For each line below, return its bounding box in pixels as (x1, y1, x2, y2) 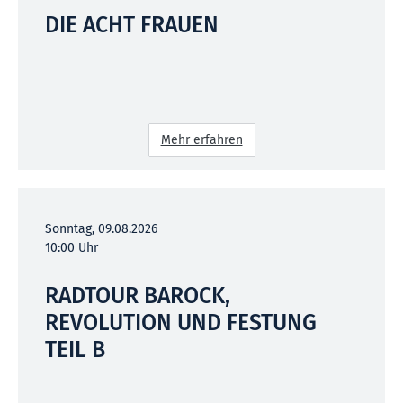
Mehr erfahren (160, 131, 243, 148)
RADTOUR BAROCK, (45, 282, 230, 309)
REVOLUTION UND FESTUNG (45, 309, 317, 336)
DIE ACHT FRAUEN (45, 11, 219, 39)
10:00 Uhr (45, 239, 98, 255)
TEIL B (45, 336, 105, 363)
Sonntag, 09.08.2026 (45, 220, 157, 237)
